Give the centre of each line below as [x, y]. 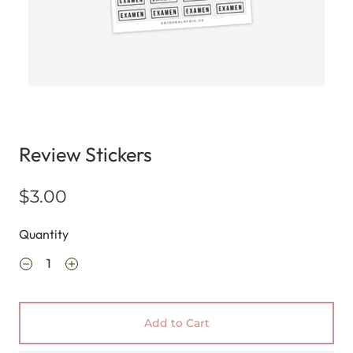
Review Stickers [85, 154]
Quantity [44, 234]
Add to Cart [176, 323]
